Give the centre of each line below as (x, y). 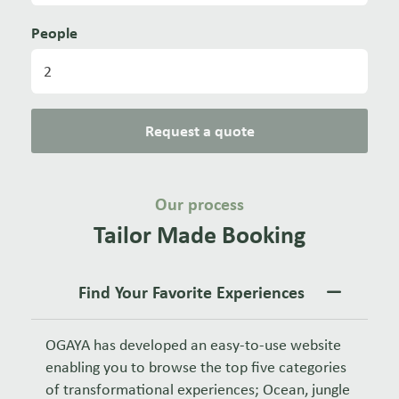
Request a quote (199, 130)
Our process (199, 204)
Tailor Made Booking (199, 234)
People (54, 33)
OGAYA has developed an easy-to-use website (193, 345)
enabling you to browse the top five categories (196, 367)
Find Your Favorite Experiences (191, 293)
